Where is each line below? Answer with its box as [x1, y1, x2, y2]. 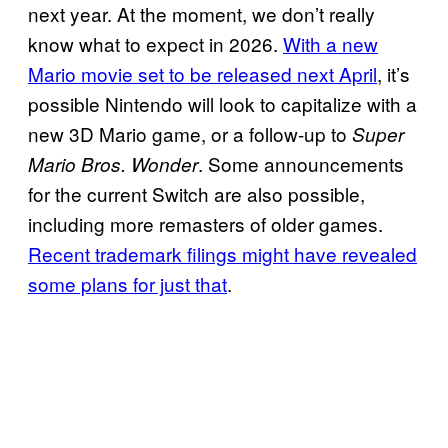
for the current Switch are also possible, [28, 180, 365, 208]
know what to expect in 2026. [28, 30, 283, 58]
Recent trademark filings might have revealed [28, 240, 417, 268]
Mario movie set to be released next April [28, 60, 377, 88]
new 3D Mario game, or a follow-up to [28, 120, 352, 148]
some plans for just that [28, 270, 227, 298]
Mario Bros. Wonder [28, 151, 198, 178]
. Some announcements [198, 150, 404, 178]
